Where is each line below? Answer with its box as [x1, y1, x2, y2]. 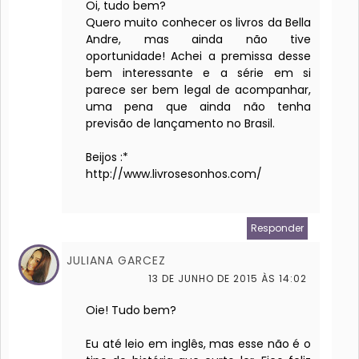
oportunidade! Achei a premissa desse [86, 48, 312, 65]
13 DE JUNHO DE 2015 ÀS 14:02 [148, 272, 308, 286]
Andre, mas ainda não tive [86, 31, 312, 48]
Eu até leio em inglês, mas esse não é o [86, 336, 312, 353]
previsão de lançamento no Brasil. [86, 115, 275, 132]
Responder [251, 221, 305, 236]
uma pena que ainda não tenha [86, 99, 312, 115]
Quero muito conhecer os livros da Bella [86, 14, 312, 31]
